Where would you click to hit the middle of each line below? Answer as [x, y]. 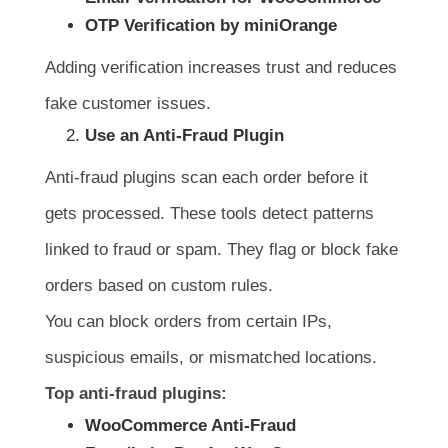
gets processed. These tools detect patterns [209, 214]
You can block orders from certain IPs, [188, 322]
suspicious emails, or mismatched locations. [211, 358]
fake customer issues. [128, 104]
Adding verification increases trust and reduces [221, 68]
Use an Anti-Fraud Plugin [184, 136]
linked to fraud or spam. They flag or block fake [221, 250]
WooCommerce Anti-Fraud [190, 426]
